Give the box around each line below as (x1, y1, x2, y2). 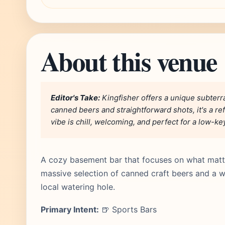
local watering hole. (41, 182, 115, 192)
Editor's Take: (51, 93, 100, 102)
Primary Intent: (41, 204, 99, 214)
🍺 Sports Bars (99, 204, 157, 214)
